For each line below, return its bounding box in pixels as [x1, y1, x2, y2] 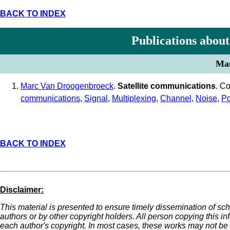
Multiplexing [112, 93, 156, 103]
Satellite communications [118, 82, 216, 90]
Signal [84, 93, 108, 103]
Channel [160, 93, 191, 103]
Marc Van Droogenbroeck [21, 82, 113, 90]
